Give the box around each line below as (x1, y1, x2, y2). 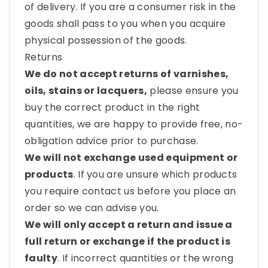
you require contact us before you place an (25, 184, 236, 198)
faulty (25, 251, 57, 265)
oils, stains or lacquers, (25, 84, 148, 98)
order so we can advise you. (25, 201, 159, 215)
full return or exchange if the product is (25, 234, 231, 248)
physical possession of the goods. (25, 33, 187, 47)
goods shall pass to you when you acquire (25, 17, 226, 31)
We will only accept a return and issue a (25, 218, 233, 232)
